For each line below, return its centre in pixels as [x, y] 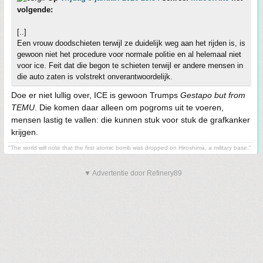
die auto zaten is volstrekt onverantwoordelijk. [95, 77]
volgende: [35, 10]
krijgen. [25, 132]
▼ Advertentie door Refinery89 [133, 173]
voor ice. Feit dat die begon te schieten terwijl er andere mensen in [130, 65]
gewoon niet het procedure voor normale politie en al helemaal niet [129, 54]
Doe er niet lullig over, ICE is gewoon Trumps [96, 95]
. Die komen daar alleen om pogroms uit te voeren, [129, 107]
